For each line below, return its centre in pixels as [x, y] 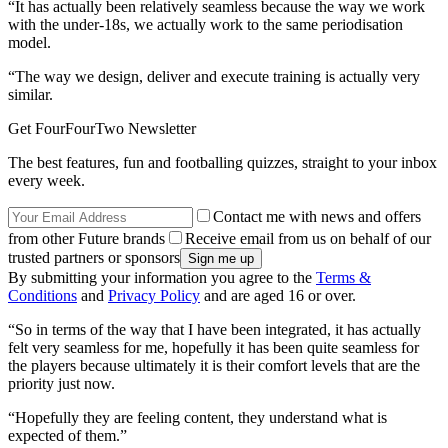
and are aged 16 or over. [278, 295]
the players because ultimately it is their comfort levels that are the [214, 365]
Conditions [42, 295]
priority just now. [61, 383]
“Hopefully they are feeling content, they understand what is [197, 417]
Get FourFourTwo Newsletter [102, 128]
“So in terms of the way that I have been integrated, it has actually [214, 329]
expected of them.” [67, 435]
